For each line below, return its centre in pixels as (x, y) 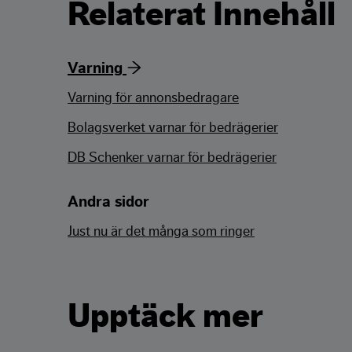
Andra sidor (108, 202)
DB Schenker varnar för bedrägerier (172, 158)
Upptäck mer (165, 317)
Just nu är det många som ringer (161, 231)
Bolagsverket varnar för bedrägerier (173, 128)
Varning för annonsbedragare (153, 98)
